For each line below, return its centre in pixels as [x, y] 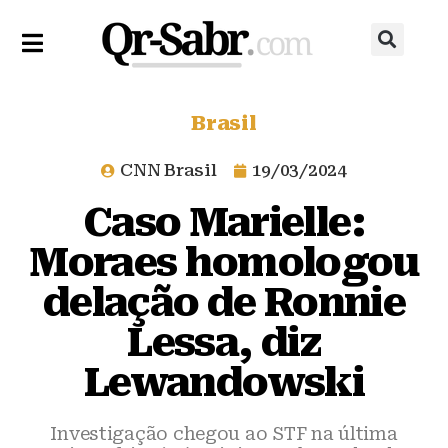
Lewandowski [224, 382]
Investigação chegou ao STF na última [224, 433]
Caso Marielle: [224, 222]
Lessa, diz [224, 342]
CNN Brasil [168, 170]
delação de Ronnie [224, 302]
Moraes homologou [224, 262]
